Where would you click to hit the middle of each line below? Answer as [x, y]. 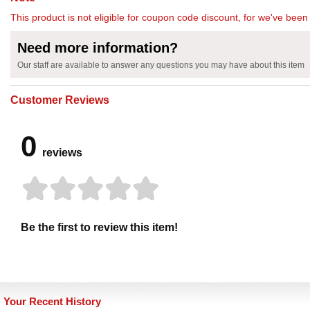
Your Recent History [52, 302]
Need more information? [98, 48]
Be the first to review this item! [99, 228]
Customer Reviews [60, 100]
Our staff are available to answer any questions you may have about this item [161, 65]
